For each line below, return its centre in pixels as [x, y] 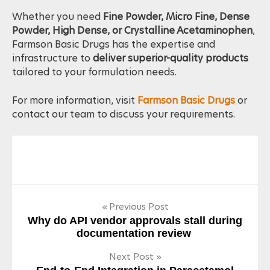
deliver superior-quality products [171, 72]
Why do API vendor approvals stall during [135, 235]
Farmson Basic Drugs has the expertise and [114, 58]
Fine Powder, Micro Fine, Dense [176, 31]
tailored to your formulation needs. [94, 86]
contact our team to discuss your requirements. [124, 128]
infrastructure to [52, 72]
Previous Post [139, 221]
